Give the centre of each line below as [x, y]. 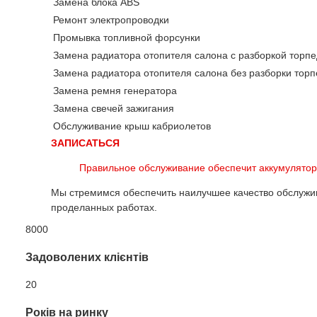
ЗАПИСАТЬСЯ [85, 143]
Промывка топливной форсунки [127, 38]
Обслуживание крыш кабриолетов [132, 126]
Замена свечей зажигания [114, 108]
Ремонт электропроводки [111, 20]
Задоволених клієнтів [87, 257]
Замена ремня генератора [115, 91]
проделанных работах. [104, 207]
